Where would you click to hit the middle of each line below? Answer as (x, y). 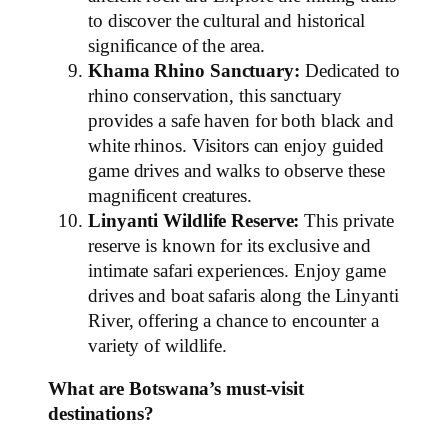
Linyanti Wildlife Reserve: (194, 220)
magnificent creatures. (170, 195)
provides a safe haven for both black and (241, 120)
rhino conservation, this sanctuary (215, 95)
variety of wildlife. (158, 345)
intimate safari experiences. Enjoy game (237, 270)
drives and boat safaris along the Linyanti (243, 295)
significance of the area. (176, 45)
